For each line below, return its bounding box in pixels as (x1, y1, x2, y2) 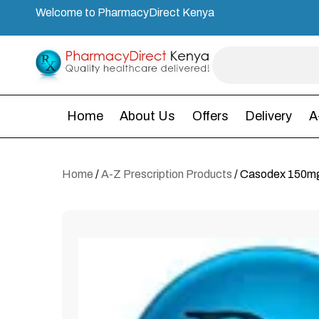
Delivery (245, 109, 293, 123)
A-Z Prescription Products (101, 168, 232, 180)
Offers (192, 109, 229, 123)
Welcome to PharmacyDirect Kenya (36, 6, 214, 19)
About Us (120, 109, 176, 123)
